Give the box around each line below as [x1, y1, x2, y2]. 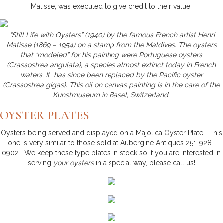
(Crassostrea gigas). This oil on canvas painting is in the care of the [3, 80, 220, 89]
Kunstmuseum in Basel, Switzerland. [53, 90, 170, 99]
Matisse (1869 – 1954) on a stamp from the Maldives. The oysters [6, 40, 217, 49]
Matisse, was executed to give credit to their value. [31, 2, 192, 10]
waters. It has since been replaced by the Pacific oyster [20, 70, 203, 79]
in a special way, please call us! [93, 158, 195, 167]
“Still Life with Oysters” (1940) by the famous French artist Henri [10, 30, 215, 39]
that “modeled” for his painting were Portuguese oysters [20, 50, 202, 59]
